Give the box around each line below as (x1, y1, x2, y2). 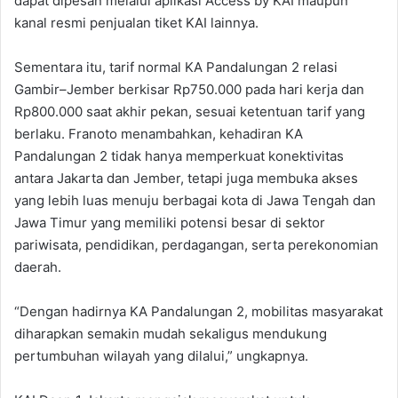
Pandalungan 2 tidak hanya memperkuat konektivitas (14, 147, 344, 165)
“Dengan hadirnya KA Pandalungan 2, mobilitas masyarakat (14, 303, 383, 321)
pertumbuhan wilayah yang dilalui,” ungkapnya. (14, 347, 308, 365)
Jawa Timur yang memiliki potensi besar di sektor (14, 214, 325, 232)
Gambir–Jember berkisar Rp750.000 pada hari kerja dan (14, 81, 364, 99)
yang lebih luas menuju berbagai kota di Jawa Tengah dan (14, 192, 376, 210)
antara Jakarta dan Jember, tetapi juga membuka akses (14, 170, 358, 187)
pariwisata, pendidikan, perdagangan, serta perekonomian (14, 236, 378, 254)
